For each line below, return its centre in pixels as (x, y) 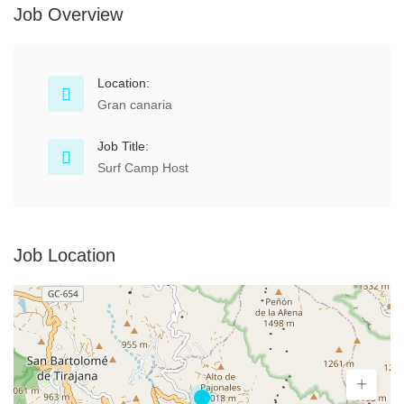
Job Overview (68, 14)
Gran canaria (135, 105)
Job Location (64, 255)
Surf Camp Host (143, 168)
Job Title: (123, 146)
